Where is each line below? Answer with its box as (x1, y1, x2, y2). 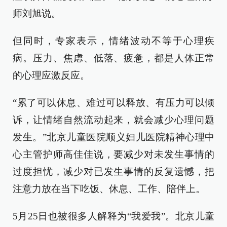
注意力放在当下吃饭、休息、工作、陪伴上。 (13, 183, 205, 194)
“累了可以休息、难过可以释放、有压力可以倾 (13, 97, 214, 108)
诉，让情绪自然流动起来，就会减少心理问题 (13, 115, 214, 125)
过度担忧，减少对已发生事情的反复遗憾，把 (13, 166, 214, 177)
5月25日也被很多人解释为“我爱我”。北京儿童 (13, 211, 214, 221)
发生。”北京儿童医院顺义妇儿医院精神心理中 (13, 132, 214, 142)
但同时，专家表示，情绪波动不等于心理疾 (13, 35, 214, 46)
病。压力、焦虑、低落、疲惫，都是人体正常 (13, 53, 214, 63)
